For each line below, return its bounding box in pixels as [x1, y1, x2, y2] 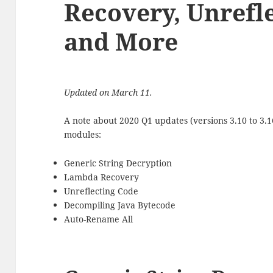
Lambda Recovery [64, 171, 140, 183]
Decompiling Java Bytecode [64, 199, 176, 211]
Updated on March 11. [64, 87, 153, 99]
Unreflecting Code [64, 185, 139, 197]
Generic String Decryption [64, 157, 172, 169]
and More [64, 25, 179, 58]
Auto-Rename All [64, 213, 133, 225]
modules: [64, 129, 102, 141]
